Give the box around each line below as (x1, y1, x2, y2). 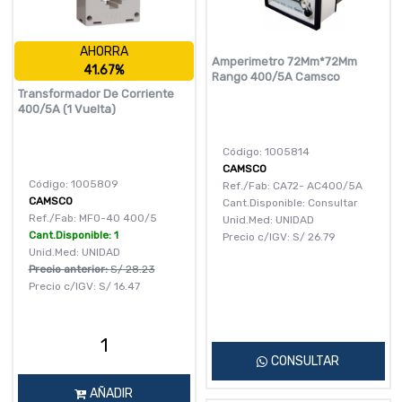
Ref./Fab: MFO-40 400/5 (28, 212, 157, 225)
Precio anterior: (28, 263, 110, 276)
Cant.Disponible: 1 (28, 229, 118, 242)
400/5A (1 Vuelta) (17, 102, 116, 117)
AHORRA (79, 44, 128, 60)
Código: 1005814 (223, 145, 310, 159)
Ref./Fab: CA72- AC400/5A (223, 179, 363, 193)
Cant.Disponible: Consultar (223, 197, 358, 210)
